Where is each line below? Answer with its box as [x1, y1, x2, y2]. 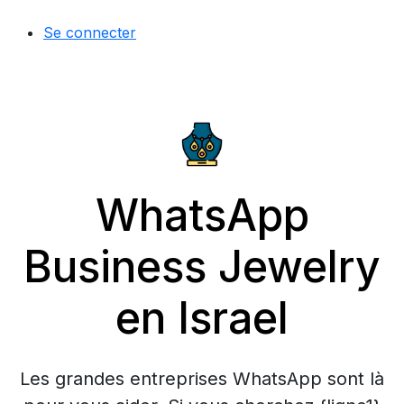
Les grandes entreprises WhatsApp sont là [20, 368, 384, 390]
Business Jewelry [23, 240, 381, 293]
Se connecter [43, 23, 136, 41]
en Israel [115, 291, 289, 344]
